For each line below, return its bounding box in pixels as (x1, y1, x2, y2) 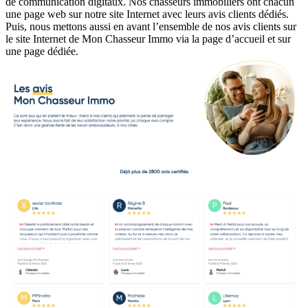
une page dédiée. (5, 45, 78, 58)
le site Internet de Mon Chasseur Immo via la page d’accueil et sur (5, 33, 291, 45)
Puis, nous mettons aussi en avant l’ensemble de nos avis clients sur (5, 21, 296, 33)
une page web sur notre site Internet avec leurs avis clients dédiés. (5, 8, 289, 21)
